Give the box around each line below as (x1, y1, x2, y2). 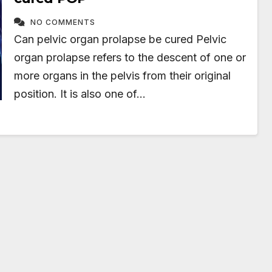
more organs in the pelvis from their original (14, 69, 231, 82)
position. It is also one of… (14, 87, 146, 100)
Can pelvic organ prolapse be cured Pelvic (14, 33, 227, 46)
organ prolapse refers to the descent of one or (14, 51, 246, 64)
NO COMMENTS (30, 18, 96, 27)
